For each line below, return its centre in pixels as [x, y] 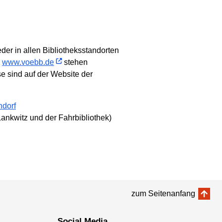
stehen [75, 62]
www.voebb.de [28, 62]
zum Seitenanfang [163, 193]
